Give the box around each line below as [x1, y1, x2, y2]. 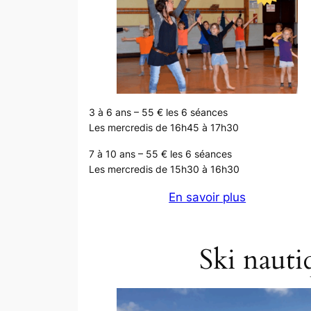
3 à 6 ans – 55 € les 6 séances [89, 106, 228, 118]
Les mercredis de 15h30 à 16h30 [89, 163, 239, 175]
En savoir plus [169, 190, 246, 204]
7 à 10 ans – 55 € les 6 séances [89, 148, 232, 160]
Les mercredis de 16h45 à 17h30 [89, 121, 239, 133]
